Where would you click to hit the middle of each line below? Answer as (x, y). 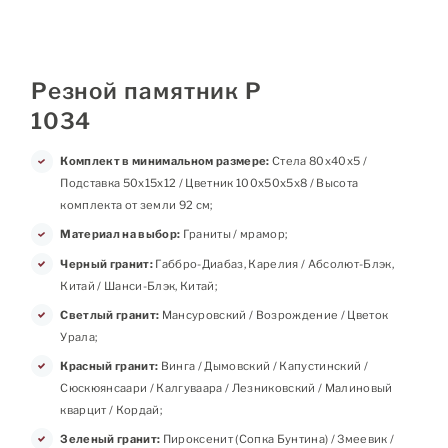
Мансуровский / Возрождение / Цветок (274, 314)
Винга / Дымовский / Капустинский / (263, 365)
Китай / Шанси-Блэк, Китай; (139, 285)
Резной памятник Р (146, 91)
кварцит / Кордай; (111, 409)
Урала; (79, 336)
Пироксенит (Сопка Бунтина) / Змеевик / (277, 438)
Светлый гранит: (110, 314)
